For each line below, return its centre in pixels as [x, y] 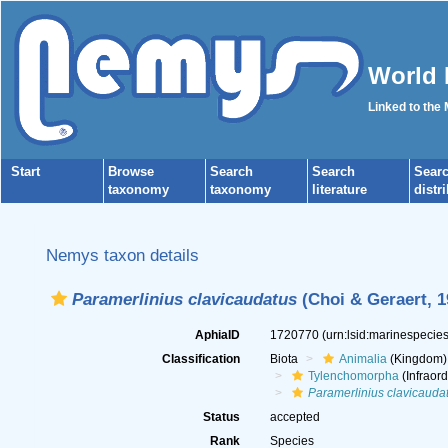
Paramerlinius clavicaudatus [184, 299]
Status [221, 417]
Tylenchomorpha [353, 376]
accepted [294, 417]
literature [339, 189]
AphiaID [217, 335]
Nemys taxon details [122, 255]
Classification [200, 359]
